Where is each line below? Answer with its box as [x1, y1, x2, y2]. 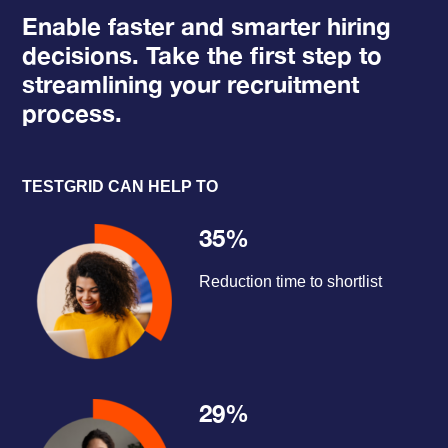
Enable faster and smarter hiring [22, 12, 392, 41]
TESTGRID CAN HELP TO [22, 178, 219, 196]
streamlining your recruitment [22, 70, 360, 99]
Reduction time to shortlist [198, 273, 382, 291]
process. [22, 99, 123, 128]
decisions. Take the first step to [22, 41, 383, 70]
